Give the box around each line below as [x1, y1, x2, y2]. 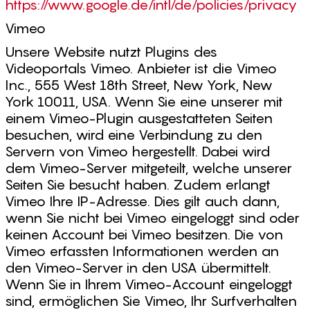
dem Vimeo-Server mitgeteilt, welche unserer [5, 160, 292, 176]
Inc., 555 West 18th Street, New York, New [5, 77, 273, 93]
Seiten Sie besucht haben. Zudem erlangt [5, 176, 271, 193]
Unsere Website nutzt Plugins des [5, 44, 217, 60]
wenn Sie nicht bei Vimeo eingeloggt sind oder [5, 210, 300, 226]
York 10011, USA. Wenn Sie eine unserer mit [5, 93, 283, 110]
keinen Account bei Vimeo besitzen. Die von [5, 226, 283, 243]
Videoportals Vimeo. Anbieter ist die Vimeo [5, 60, 277, 77]
